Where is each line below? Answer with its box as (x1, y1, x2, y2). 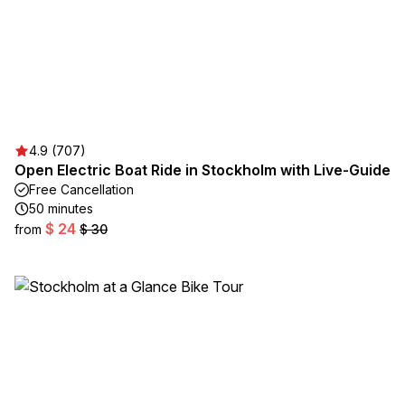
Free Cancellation (29, 182, 134, 197)
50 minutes (29, 201, 93, 216)
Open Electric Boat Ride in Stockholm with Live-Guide (14, 161, 391, 179)
